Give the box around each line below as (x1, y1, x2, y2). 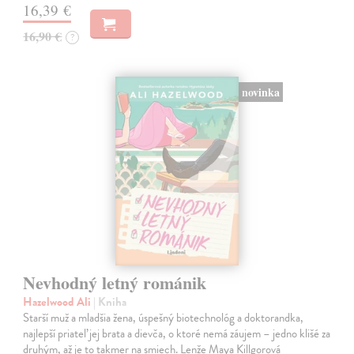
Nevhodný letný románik (23, 269, 207, 296)
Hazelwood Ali (23, 292, 94, 311)
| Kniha (93, 292, 127, 311)
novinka (241, 83, 280, 100)
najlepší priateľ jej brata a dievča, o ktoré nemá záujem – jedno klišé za (23, 324, 331, 342)
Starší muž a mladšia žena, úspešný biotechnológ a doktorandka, (23, 308, 304, 326)
